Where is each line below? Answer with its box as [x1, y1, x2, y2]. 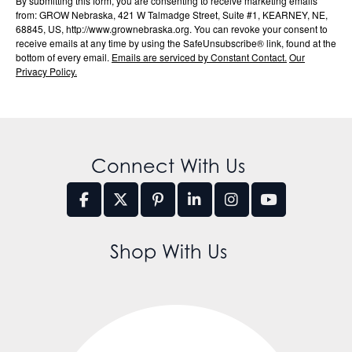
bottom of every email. [16, 50, 112, 64]
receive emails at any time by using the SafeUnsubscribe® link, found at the [16, 36, 336, 50]
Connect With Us [91, 155, 245, 178]
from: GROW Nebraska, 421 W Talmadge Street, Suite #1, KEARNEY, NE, [16, 8, 328, 22]
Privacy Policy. [16, 64, 77, 79]
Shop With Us [109, 240, 227, 264]
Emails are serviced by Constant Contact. [112, 50, 287, 64]
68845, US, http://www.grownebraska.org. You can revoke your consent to [16, 22, 328, 36]
